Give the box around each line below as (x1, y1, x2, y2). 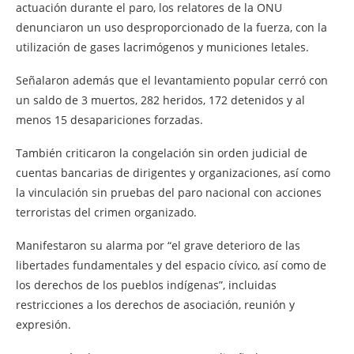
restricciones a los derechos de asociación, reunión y (16, 296, 295, 312)
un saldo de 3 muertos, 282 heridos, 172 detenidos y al (16, 92, 305, 107)
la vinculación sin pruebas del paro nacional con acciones (16, 184, 322, 200)
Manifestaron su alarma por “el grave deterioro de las (16, 237, 300, 253)
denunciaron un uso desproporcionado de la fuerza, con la (16, 19, 327, 35)
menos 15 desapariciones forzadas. (16, 111, 203, 127)
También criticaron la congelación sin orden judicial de (16, 145, 307, 160)
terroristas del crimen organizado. (16, 204, 197, 220)
